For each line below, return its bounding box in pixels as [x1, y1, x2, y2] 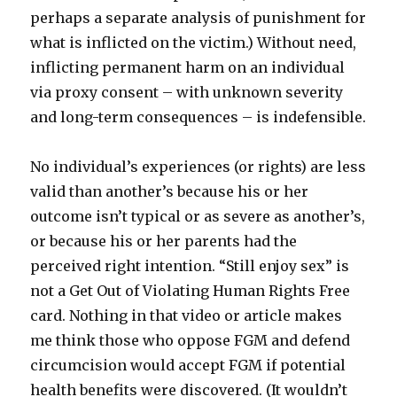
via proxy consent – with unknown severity [30, 83, 344, 102]
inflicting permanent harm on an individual [30, 58, 346, 77]
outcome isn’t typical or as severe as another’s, [30, 207, 366, 226]
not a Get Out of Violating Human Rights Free [30, 282, 351, 300]
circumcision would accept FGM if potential [30, 356, 346, 375]
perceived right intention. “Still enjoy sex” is [30, 257, 350, 276]
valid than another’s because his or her [30, 183, 309, 201]
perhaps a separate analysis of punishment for [30, 9, 367, 27]
